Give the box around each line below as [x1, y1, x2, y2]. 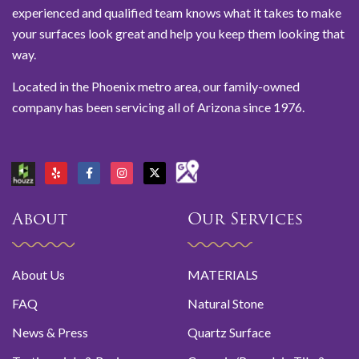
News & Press [12, 324, 88, 340]
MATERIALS [188, 266, 258, 282]
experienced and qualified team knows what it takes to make [12, 4, 341, 20]
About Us [12, 266, 65, 282]
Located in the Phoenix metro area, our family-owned [12, 79, 300, 95]
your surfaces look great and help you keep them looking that [12, 25, 345, 41]
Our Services [188, 212, 303, 228]
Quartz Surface [188, 324, 271, 340]
